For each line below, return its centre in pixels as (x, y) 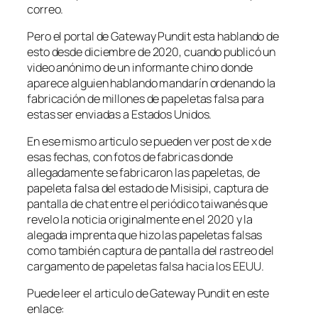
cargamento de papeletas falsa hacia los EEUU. (146, 267)
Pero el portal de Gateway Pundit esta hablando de (153, 36)
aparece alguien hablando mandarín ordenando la (152, 83)
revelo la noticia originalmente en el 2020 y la (140, 220)
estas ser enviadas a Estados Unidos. (120, 114)
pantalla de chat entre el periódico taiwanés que (148, 204)
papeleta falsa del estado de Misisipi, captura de (148, 188)
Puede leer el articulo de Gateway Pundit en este (148, 294)
